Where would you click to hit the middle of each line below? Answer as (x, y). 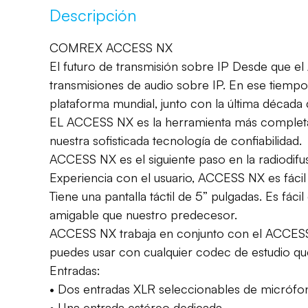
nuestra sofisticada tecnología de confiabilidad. (176, 140)
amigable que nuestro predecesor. (143, 214)
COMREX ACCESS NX (111, 47)
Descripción (93, 15)
